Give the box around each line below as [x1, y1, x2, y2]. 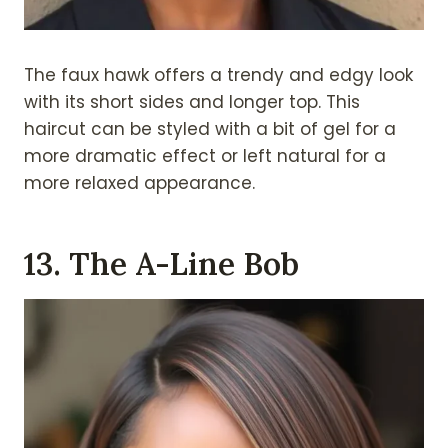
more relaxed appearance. [24, 171, 255, 196]
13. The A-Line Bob [24, 243, 299, 283]
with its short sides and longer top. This [24, 90, 360, 115]
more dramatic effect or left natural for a [24, 144, 386, 169]
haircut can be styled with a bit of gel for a [24, 117, 396, 142]
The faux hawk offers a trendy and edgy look [24, 63, 413, 88]
